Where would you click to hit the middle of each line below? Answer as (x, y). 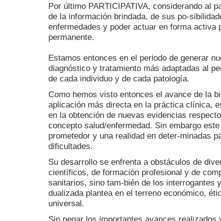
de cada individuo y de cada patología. (119, 78)
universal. (66, 203)
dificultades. (71, 146)
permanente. (71, 37)
